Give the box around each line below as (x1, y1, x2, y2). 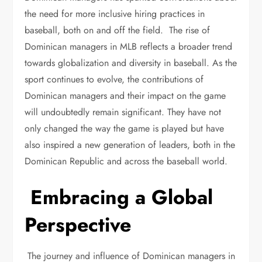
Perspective (25, 211, 132, 239)
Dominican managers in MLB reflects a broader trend (25, 40, 233, 53)
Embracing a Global (25, 183, 213, 212)
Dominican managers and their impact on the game (25, 89, 226, 102)
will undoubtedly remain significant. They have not (25, 105, 222, 119)
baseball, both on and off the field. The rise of (25, 23, 211, 37)
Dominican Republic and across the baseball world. (25, 154, 228, 168)
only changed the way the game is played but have (25, 122, 225, 135)
